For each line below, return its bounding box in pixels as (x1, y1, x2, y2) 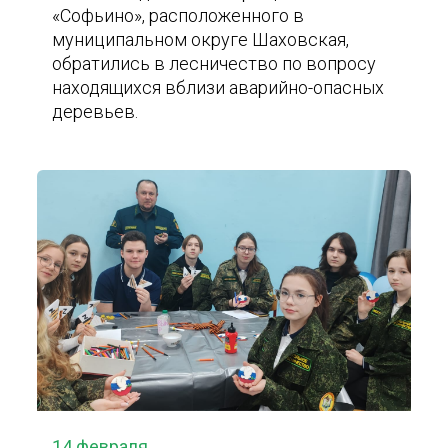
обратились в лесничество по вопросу (52, 53, 377, 74)
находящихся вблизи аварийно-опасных (52, 77, 385, 98)
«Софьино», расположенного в (52, 5, 305, 26)
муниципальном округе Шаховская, (52, 29, 350, 50)
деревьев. (52, 101, 139, 122)
